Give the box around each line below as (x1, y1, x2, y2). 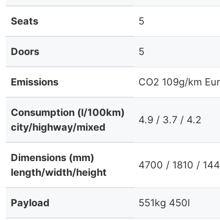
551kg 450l (138, 197, 190, 209)
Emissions (11, 76, 58, 88)
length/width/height (11, 166, 107, 178)
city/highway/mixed (11, 121, 106, 133)
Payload (11, 197, 50, 209)
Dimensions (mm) (11, 152, 94, 164)
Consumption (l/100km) (11, 107, 125, 118)
